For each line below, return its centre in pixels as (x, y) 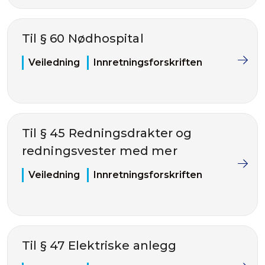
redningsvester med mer (100, 151)
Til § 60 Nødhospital (83, 38)
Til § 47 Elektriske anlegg (99, 245)
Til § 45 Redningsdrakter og (107, 133)
